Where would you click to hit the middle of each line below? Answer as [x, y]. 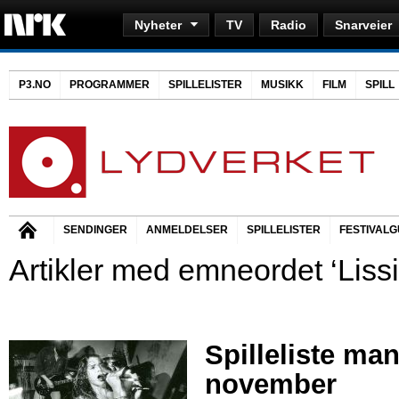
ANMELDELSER [187, 230]
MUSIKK [282, 85]
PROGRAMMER [110, 85]
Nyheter [158, 25]
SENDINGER [95, 230]
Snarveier [363, 25]
